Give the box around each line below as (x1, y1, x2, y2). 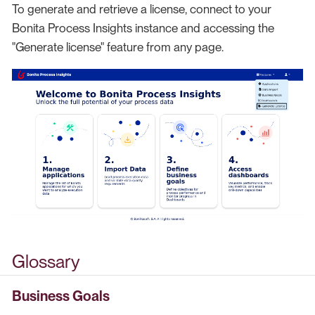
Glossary (12, 251, 80, 273)
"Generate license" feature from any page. (12, 40, 224, 55)
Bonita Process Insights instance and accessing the (12, 21, 274, 36)
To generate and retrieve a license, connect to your (12, 2, 271, 17)
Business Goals (12, 288, 110, 305)
